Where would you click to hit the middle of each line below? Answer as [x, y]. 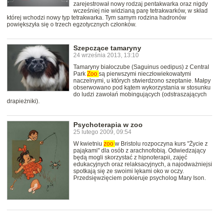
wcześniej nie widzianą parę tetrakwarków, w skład [141, 11]
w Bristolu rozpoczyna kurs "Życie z [161, 144]
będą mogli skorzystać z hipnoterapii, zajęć [130, 158]
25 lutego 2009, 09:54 [102, 132]
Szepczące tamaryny [107, 48]
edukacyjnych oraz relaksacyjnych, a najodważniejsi [143, 164]
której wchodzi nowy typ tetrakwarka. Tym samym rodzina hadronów [97, 18]
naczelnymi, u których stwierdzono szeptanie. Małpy [142, 81]
